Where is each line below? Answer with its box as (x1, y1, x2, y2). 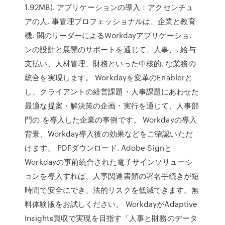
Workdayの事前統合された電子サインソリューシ (25, 156, 193, 167)
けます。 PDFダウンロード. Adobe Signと (25, 142, 172, 153)
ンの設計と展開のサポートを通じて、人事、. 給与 (25, 44, 196, 55)
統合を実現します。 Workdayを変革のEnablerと (25, 72, 193, 83)
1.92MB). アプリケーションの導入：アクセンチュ (25, 2, 193, 13)
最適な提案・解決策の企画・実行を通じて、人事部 (25, 100, 199, 111)
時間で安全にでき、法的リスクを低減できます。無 (25, 184, 199, 195)
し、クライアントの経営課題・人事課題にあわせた (25, 86, 199, 97)
